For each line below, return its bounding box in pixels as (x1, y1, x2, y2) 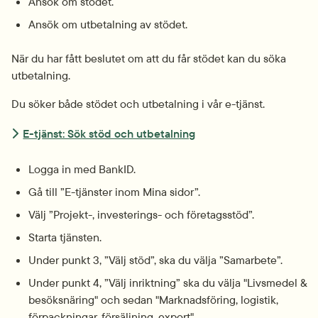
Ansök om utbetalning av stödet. (28, 17, 187, 32)
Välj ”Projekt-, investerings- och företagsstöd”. (28, 207, 254, 221)
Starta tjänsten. (28, 229, 102, 244)
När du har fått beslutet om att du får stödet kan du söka (11, 51, 286, 66)
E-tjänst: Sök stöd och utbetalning (23, 126, 196, 141)
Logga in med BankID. (28, 161, 136, 176)
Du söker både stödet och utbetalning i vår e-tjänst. (11, 97, 265, 111)
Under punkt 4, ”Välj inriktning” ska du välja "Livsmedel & (28, 275, 307, 290)
